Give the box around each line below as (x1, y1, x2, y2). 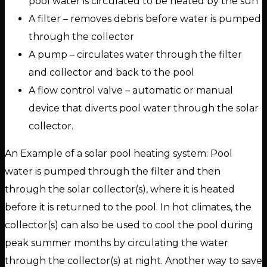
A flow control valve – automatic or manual (29, 85, 233, 97)
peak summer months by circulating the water (5, 237, 228, 249)
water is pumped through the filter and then (5, 166, 221, 178)
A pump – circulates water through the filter (29, 49, 242, 61)
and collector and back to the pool (29, 67, 194, 79)
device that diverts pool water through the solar (29, 103, 259, 114)
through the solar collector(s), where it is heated (5, 184, 235, 195)
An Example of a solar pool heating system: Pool (5, 148, 232, 160)
